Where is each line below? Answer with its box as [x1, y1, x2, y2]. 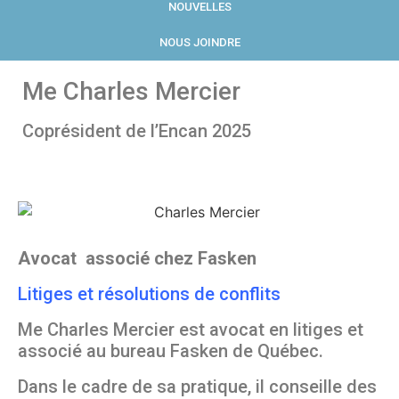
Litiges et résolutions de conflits [18, 283, 281, 305]
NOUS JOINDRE [159, 35, 240, 49]
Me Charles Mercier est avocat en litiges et [18, 319, 363, 341]
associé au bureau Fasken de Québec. [18, 340, 323, 362]
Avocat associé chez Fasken [18, 248, 256, 270]
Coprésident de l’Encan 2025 [22, 119, 251, 142]
